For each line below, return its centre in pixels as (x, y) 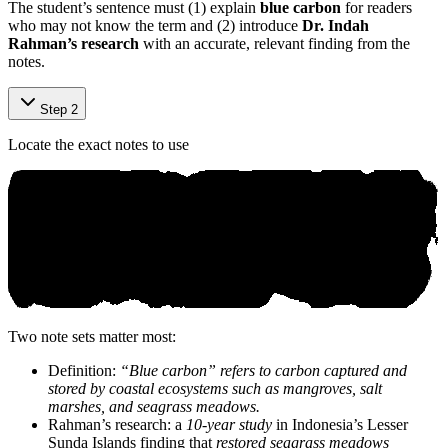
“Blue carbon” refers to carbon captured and (263, 370)
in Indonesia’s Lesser (340, 424)
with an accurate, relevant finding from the (274, 43)
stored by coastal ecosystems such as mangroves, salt (215, 388)
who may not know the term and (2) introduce (155, 25)
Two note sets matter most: (92, 336)
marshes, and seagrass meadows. (154, 406)
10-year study (229, 424)
